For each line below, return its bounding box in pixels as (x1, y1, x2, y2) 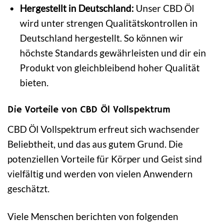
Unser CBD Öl (134, 2, 195, 14)
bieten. (20, 76, 49, 88)
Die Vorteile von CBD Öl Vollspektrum (7, 104, 170, 116)
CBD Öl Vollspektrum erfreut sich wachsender (7, 123, 200, 135)
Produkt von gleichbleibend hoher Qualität (20, 61, 200, 73)
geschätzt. (7, 183, 50, 195)
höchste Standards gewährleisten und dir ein (20, 47, 207, 58)
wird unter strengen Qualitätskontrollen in (20, 17, 198, 29)
